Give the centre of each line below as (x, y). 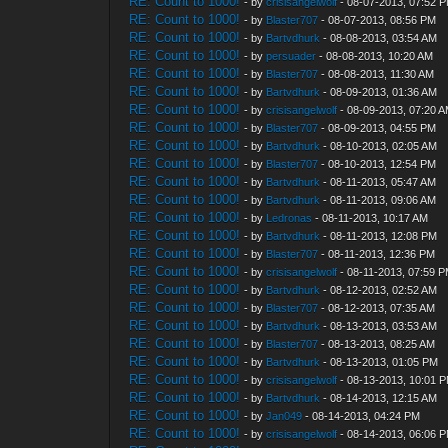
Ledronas (289, 218)
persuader (291, 56)
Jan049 (284, 416)
